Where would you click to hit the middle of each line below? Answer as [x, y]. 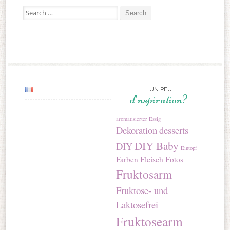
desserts [174, 130]
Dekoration [137, 130]
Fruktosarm [144, 174]
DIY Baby [157, 145]
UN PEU [160, 89]
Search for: [38, 10]
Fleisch [152, 159]
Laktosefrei [137, 204]
